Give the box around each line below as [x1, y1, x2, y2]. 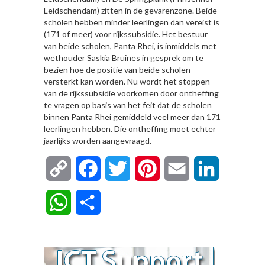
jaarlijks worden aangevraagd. [44, 135, 151, 146]
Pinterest [160, 163, 197, 174]
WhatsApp [71, 196, 115, 208]
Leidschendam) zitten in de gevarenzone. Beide [44, 5, 217, 15]
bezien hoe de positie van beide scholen [44, 64, 190, 75]
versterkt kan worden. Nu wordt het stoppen [44, 76, 210, 86]
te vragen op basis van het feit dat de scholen [44, 100, 212, 110]
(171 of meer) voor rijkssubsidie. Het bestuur [44, 29, 208, 39]
